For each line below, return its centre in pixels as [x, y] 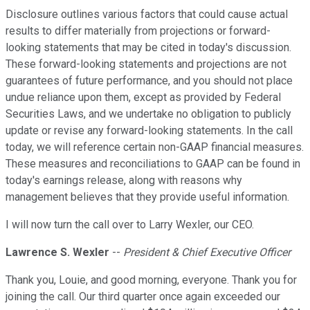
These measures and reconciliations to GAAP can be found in [153, 164]
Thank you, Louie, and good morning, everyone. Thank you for [151, 280]
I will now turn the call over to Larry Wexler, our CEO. [130, 225]
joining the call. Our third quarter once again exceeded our [143, 297]
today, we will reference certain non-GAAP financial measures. [155, 147]
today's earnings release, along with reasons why [124, 181]
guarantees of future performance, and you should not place [149, 81]
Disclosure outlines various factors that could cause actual [147, 15]
